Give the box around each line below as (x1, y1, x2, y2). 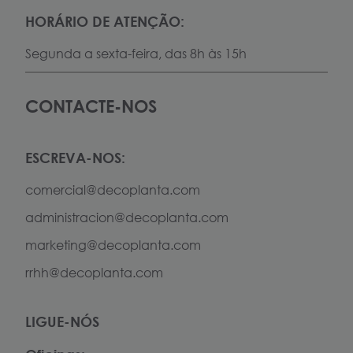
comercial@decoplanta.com (25, 182, 200, 199)
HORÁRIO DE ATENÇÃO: (25, 12, 184, 30)
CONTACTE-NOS (25, 95, 157, 117)
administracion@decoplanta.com (25, 210, 229, 226)
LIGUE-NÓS (25, 312, 99, 330)
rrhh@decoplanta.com (25, 264, 163, 281)
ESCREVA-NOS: (25, 149, 125, 167)
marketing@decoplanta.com (25, 237, 201, 254)
